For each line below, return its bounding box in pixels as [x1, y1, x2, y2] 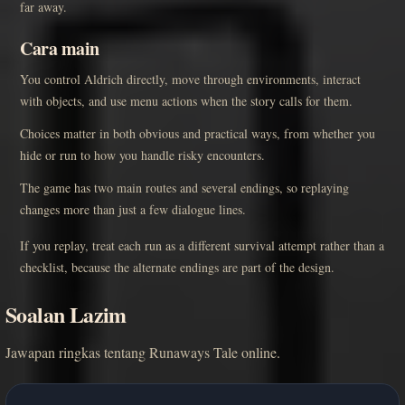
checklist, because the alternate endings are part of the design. [20, 259, 334, 277]
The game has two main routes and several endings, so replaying [20, 179, 349, 197]
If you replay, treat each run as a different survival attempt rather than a [20, 237, 384, 255]
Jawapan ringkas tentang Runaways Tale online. [5, 343, 280, 363]
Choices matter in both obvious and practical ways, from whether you [20, 125, 375, 143]
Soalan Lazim [5, 298, 127, 331]
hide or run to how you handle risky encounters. [20, 146, 265, 165]
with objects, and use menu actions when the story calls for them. [20, 92, 353, 110]
